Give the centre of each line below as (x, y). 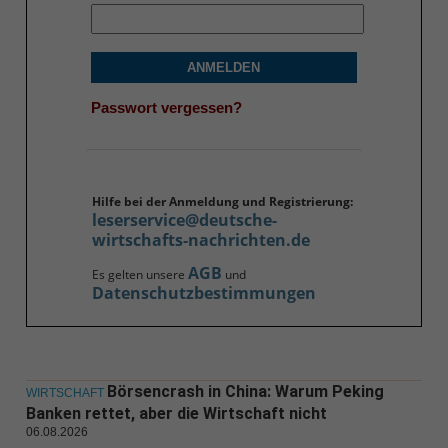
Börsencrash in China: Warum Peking (245, 392)
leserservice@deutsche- (184, 220)
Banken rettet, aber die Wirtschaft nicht (176, 414)
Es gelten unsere (139, 275)
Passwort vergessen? (166, 107)
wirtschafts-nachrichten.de (200, 240)
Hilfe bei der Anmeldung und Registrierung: (222, 202)
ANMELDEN (224, 68)
